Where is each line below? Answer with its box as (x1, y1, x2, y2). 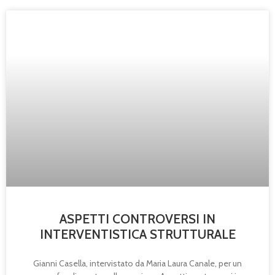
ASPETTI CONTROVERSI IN (60, 211, 215, 227)
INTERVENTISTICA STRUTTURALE (39, 227, 236, 242)
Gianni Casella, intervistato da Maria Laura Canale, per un (33, 258, 242, 269)
